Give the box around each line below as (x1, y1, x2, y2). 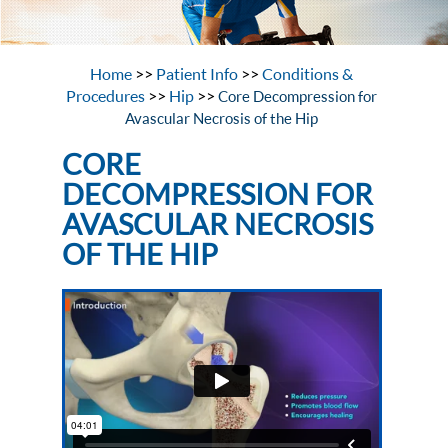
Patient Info (156, 64, 239, 84)
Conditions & (262, 64, 354, 84)
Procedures (66, 86, 149, 106)
